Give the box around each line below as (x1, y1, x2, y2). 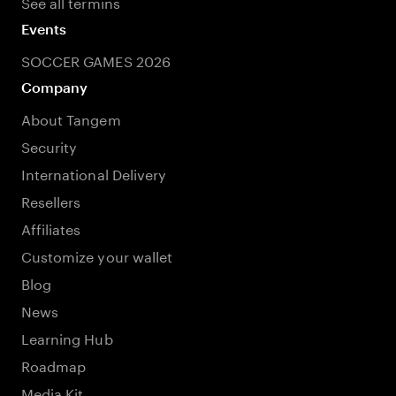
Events (21, 20, 67, 37)
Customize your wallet (21, 244, 173, 266)
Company (21, 79, 88, 95)
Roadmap (21, 354, 87, 376)
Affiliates (21, 217, 81, 239)
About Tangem (21, 107, 121, 129)
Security (21, 134, 78, 156)
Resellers (21, 189, 81, 211)
